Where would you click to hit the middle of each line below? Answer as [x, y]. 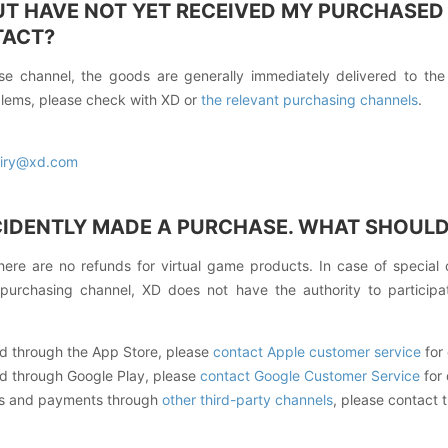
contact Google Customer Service [312, 375]
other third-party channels [247, 399]
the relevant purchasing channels [309, 99]
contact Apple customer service [317, 351]
